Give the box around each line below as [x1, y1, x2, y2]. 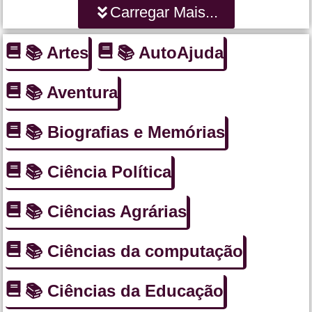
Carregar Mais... [109, 3, 218, 21]
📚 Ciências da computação [25, 241, 243, 260]
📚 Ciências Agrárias [25, 201, 187, 221]
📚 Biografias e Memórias [25, 122, 225, 141]
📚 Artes [25, 42, 88, 62]
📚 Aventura [25, 82, 118, 102]
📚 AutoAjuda [117, 42, 224, 62]
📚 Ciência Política [25, 162, 171, 181]
